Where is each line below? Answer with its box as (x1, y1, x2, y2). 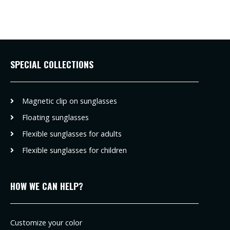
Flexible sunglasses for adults (22, 128, 122, 139)
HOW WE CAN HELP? (10, 179, 83, 193)
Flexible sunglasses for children (22, 145, 127, 155)
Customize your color (10, 217, 82, 227)
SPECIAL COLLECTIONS (10, 57, 93, 71)
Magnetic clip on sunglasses (22, 95, 117, 106)
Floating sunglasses (22, 112, 89, 122)
